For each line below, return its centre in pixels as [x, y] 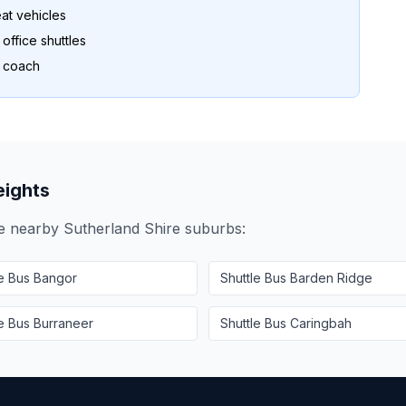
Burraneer [63, 323]
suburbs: [213, 228]
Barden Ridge [331, 278]
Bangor [55, 278]
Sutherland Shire [122, 228]
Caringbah [321, 323]
